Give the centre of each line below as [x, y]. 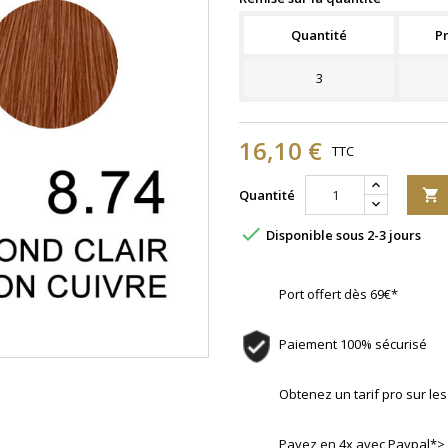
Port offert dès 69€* [338, 294]
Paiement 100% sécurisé [353, 344]
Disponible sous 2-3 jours [342, 235]
